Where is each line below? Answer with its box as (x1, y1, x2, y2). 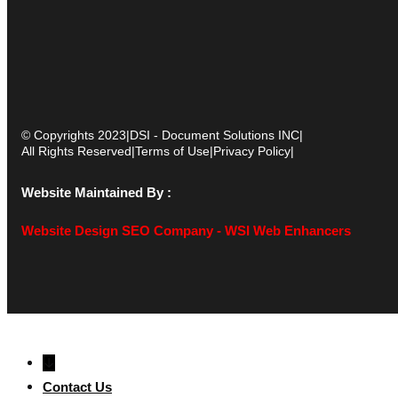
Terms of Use (135, 143, 210, 158)
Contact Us (43, 378, 112, 394)
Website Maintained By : (21, 184, 171, 200)
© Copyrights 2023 (21, 127, 126, 142)
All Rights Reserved (21, 143, 131, 158)
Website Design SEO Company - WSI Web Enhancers (21, 222, 351, 238)
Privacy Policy (213, 143, 291, 158)
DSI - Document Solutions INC (130, 127, 299, 142)
